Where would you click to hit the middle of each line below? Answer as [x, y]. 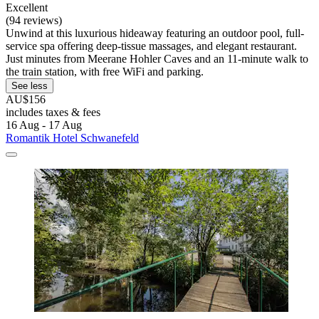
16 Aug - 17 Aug [44, 125]
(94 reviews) [34, 21]
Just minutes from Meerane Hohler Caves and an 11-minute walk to [157, 59]
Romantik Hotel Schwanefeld [72, 138]
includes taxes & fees [53, 113]
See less [30, 86]
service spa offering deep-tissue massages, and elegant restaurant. [151, 46]
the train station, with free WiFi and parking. [105, 72]
